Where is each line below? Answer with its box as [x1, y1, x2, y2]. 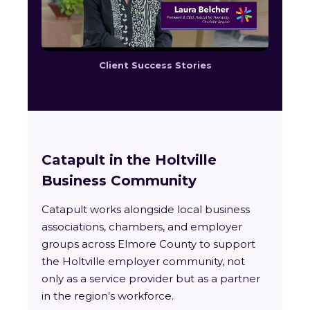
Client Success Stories [98, 60, 212, 71]
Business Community [42, 172, 197, 189]
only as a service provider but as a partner [42, 272, 260, 285]
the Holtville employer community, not [42, 255, 245, 268]
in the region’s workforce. [42, 289, 174, 302]
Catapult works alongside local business [42, 203, 250, 216]
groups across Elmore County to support [42, 237, 255, 250]
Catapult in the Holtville [42, 152, 217, 168]
